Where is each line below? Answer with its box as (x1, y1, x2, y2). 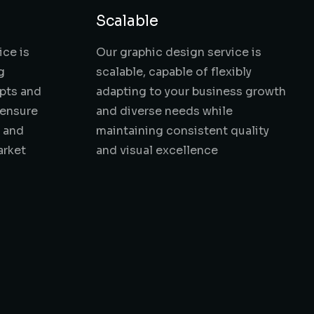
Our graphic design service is (96, 45, 261, 60)
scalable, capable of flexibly (96, 64, 252, 79)
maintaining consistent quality (96, 123, 269, 138)
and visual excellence (96, 143, 218, 158)
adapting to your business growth (96, 84, 286, 99)
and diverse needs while (96, 104, 233, 118)
